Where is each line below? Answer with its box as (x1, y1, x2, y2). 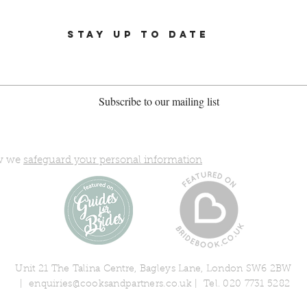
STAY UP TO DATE (67, 29, 209, 40)
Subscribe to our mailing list (98, 94, 219, 108)
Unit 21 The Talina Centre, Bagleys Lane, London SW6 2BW (15, 265, 292, 274)
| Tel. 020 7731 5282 (191, 280, 291, 289)
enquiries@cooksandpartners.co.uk (28, 280, 192, 289)
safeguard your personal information (23, 156, 202, 166)
